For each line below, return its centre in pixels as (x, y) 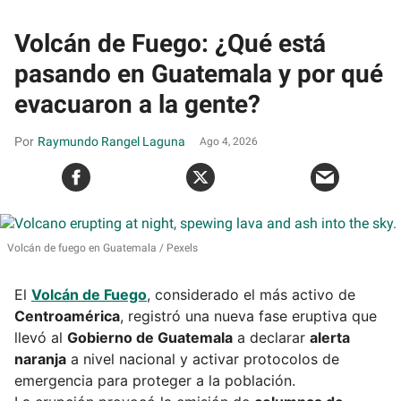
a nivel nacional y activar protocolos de (203, 358)
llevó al (41, 337)
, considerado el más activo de (251, 294)
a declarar (271, 337)
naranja (40, 358)
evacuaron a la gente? (137, 104)
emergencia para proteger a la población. (155, 380)
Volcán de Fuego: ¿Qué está (170, 43)
